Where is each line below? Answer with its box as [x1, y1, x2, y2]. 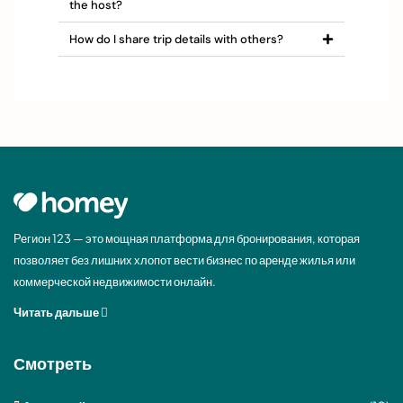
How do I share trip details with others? [69, 31, 283, 48]
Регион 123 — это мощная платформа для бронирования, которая [13, 231, 360, 246]
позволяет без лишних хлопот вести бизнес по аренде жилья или [13, 253, 355, 268]
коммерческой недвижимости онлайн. [13, 274, 216, 290]
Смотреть [13, 353, 92, 374]
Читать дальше [13, 305, 101, 320]
